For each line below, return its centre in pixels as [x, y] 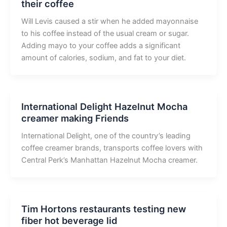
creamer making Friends [75, 118]
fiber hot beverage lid [69, 220]
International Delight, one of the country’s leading [106, 136]
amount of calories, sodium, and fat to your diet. [103, 58]
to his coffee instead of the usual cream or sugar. [105, 33]
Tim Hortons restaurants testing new [103, 209]
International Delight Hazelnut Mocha [104, 106]
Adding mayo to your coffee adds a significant [101, 45]
